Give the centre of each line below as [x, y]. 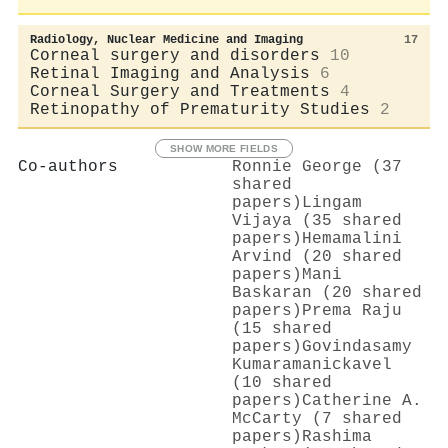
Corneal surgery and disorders [175, 55]
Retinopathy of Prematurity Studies [200, 109]
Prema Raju [352, 310]
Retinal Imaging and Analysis [170, 73]
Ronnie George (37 [317, 166]
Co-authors [68, 166]
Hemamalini [352, 238]
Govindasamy [357, 346]
